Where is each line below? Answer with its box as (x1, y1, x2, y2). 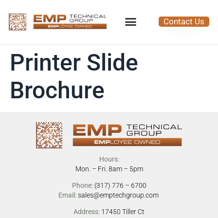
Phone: (72, 181, 94, 189)
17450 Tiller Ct (100, 208, 145, 216)
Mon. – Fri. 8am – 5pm (75, 164, 143, 173)
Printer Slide (10, 48, 138, 76)
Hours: (99, 155, 119, 163)
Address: (73, 208, 100, 216)
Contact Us (163, 17, 205, 27)
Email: (58, 191, 78, 199)
